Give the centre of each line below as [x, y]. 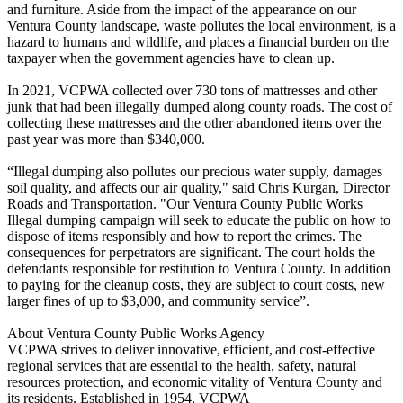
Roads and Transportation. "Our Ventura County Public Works [185, 203]
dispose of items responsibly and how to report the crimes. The [184, 236]
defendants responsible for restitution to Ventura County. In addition [199, 268]
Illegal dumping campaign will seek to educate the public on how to [199, 219]
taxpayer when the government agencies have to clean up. [171, 58]
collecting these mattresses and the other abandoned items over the [194, 122]
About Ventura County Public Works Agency [137, 333]
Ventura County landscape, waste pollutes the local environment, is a [201, 25]
